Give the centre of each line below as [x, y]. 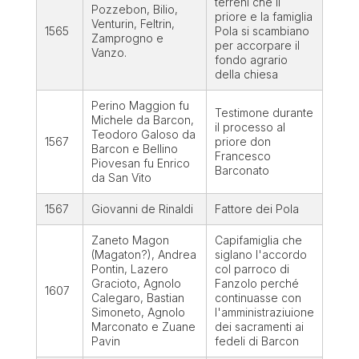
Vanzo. [109, 53]
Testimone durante [264, 113]
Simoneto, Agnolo [138, 313]
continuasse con [258, 298]
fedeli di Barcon [256, 341]
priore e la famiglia [263, 17]
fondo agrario [251, 60]
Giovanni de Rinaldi [142, 209]
